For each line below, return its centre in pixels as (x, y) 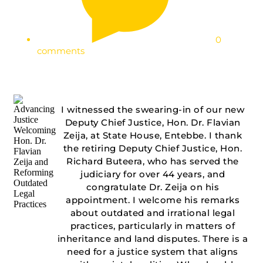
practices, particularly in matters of (153, 226)
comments (61, 51)
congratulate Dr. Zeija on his (153, 187)
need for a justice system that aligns (153, 252)
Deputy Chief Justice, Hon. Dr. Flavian (153, 123)
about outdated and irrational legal (153, 213)
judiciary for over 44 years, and (153, 174)
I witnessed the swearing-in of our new (153, 110)
